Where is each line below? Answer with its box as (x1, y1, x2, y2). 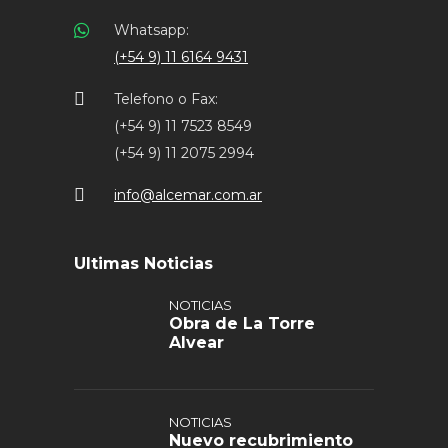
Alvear (169, 333, 224, 352)
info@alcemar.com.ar (114, 186, 262, 204)
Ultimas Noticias (74, 254, 213, 273)
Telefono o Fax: (114, 90, 218, 108)
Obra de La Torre (169, 314, 315, 333)
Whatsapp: (114, 21, 189, 39)
